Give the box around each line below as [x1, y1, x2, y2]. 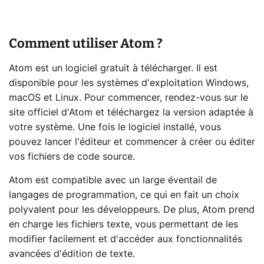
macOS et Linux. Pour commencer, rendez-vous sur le [9, 93, 248, 103]
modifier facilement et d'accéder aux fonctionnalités [9, 235, 242, 244]
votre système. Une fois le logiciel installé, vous [9, 123, 221, 132]
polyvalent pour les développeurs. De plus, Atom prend [9, 205, 255, 214]
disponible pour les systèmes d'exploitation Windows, [9, 78, 249, 88]
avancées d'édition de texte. [9, 249, 135, 259]
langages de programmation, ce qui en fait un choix [9, 190, 239, 200]
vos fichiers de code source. [9, 152, 135, 161]
